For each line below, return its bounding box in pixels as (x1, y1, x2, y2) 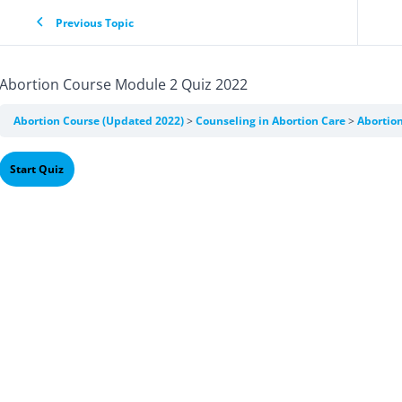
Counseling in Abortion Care (196, 113, 348, 128)
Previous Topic (55, 14, 134, 31)
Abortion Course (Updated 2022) (13, 113, 187, 128)
